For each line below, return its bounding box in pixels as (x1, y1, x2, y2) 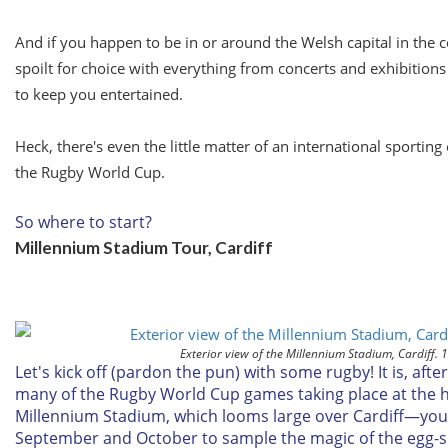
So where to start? (15, 211, 152, 233)
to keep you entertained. (15, 84, 183, 104)
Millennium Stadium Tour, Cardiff (15, 237, 273, 258)
